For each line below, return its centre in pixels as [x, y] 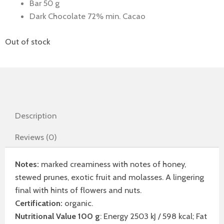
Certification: [39, 203]
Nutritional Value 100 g [57, 216]
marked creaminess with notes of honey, [112, 164]
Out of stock [27, 41]
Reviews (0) [36, 137]
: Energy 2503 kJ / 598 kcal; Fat [153, 216]
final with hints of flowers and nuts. [78, 190]
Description [35, 116]
